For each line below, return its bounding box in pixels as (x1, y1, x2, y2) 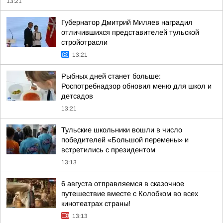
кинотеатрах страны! (61, 200, 130, 208)
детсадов (61, 92, 93, 100)
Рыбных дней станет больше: (61, 72, 161, 80)
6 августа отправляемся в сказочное (61, 180, 184, 188)
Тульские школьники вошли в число (61, 126, 182, 134)
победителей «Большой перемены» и (61, 136, 189, 144)
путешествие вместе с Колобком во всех (61, 190, 198, 198)
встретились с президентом (61, 146, 155, 154)
